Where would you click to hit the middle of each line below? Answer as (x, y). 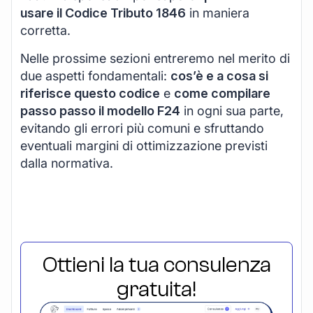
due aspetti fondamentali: (95, 75)
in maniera (218, 13)
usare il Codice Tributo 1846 (103, 13)
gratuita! (156, 289)
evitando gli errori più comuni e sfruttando (142, 128)
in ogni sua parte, (232, 110)
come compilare (222, 93)
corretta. (45, 31)
